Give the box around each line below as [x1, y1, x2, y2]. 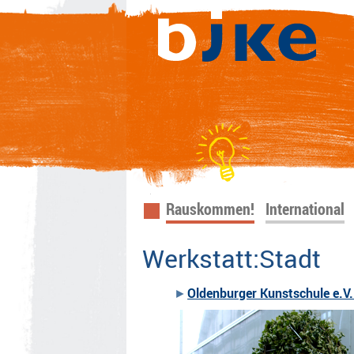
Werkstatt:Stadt [142, 241, 322, 276]
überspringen [150, 225, 233, 247]
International [265, 198, 345, 220]
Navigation [150, 197, 218, 219]
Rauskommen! [166, 198, 255, 220]
